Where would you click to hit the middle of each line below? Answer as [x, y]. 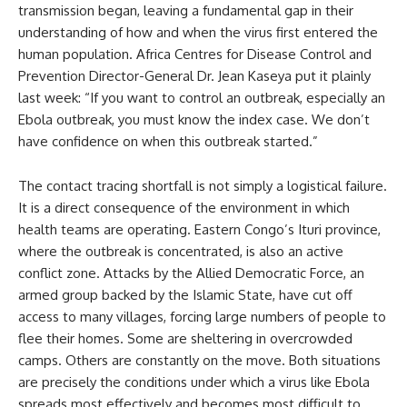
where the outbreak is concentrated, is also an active [181, 251]
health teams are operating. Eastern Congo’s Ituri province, [199, 229]
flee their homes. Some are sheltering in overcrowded [185, 338]
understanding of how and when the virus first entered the [198, 32]
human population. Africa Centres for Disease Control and [195, 54]
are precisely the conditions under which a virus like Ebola [194, 382]
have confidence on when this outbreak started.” [168, 141]
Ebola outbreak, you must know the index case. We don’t [194, 119]
